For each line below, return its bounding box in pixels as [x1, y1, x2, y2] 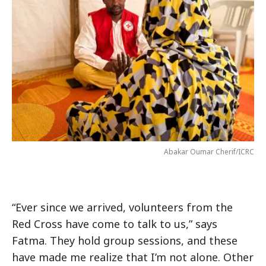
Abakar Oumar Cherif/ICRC [164, 147, 254, 157]
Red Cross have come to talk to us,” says [12, 217, 217, 231]
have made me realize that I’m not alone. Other [12, 250, 254, 264]
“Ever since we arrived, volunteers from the [12, 200, 233, 214]
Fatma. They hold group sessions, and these [12, 233, 237, 248]
